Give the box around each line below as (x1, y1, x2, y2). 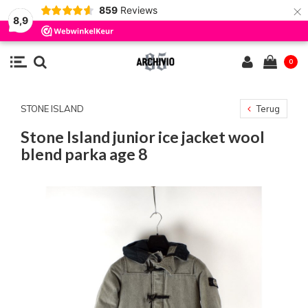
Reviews (120, 4, 157, 16)
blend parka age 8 (21, 144, 147, 164)
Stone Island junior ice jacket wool (21, 127, 265, 146)
